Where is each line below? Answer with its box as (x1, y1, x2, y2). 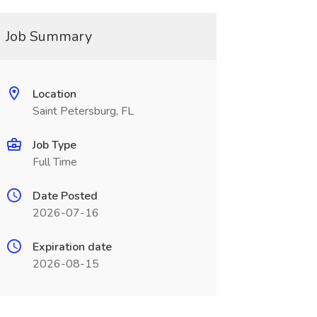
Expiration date (32, 239, 112, 255)
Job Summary (5, 27, 92, 46)
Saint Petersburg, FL (32, 103, 134, 119)
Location (32, 86, 76, 102)
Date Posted (32, 188, 98, 204)
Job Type (32, 137, 76, 153)
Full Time (32, 154, 77, 170)
